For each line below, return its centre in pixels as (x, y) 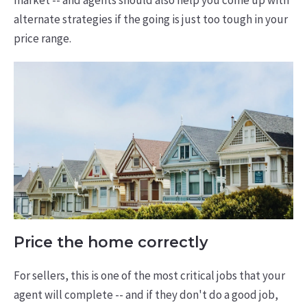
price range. (42, 38)
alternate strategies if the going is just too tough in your (150, 19)
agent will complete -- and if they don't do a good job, (146, 295)
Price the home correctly (111, 242)
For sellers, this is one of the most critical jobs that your (149, 276)
